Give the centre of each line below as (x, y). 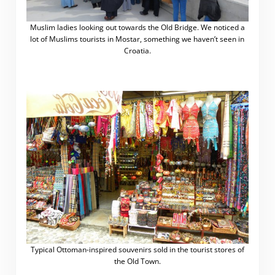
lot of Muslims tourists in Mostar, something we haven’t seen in (137, 39)
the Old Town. (137, 261)
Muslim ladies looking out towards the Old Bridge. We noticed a (137, 27)
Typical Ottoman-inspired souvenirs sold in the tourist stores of (137, 249)
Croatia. (137, 50)
